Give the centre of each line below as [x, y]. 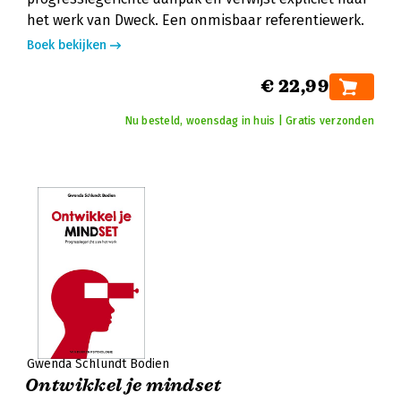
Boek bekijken [67, 45]
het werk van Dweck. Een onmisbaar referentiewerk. [196, 20]
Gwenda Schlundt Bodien [98, 364]
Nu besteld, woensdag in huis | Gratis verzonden [249, 121]
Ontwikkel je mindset [123, 385]
